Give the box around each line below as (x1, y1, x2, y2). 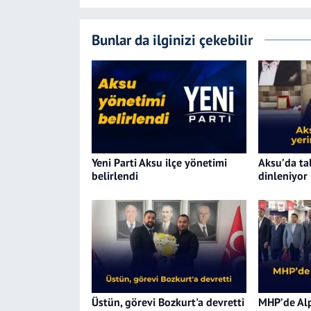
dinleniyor (258, 168, 308, 183)
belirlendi (91, 168, 138, 183)
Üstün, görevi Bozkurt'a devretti (91, 295, 244, 310)
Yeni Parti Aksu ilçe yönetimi (91, 155, 227, 169)
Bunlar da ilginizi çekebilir (91, 29, 253, 49)
